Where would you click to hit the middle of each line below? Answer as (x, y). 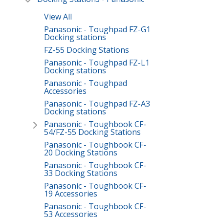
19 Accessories (71, 194)
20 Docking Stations (81, 153)
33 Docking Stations (81, 173)
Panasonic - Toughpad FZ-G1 (97, 30)
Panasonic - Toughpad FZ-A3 (97, 104)
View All (58, 17)
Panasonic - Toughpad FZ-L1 (97, 63)
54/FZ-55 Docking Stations (92, 132)
